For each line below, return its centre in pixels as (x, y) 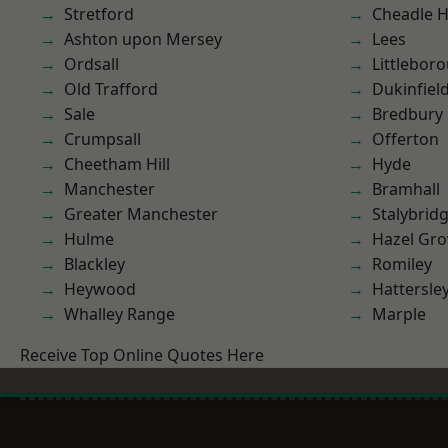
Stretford (99, 14)
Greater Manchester (141, 214)
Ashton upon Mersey (143, 39)
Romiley (402, 264)
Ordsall (91, 64)
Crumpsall (102, 139)
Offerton (405, 139)
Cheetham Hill (117, 164)
